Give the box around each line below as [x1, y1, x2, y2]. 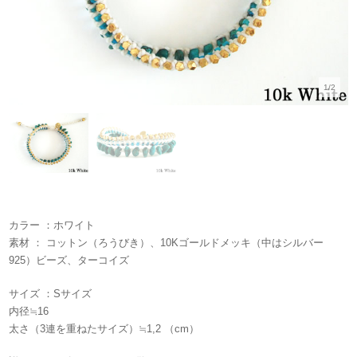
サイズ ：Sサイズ [9, 287, 92, 300]
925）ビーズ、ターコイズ [9, 254, 130, 267]
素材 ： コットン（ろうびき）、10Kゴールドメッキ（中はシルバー [9, 237, 324, 249]
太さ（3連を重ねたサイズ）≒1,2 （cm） [9, 322, 200, 335]
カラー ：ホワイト [9, 219, 96, 232]
